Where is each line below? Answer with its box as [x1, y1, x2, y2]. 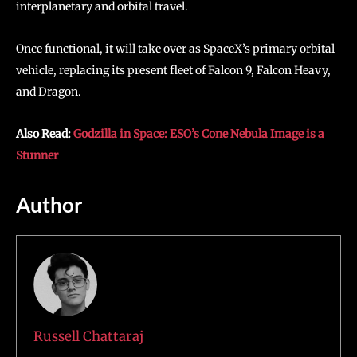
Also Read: [16, 127, 73, 141]
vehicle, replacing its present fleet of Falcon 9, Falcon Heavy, [16, 63, 331, 77]
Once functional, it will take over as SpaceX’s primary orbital [16, 41, 335, 56]
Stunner [16, 148, 58, 163]
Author [16, 192, 83, 218]
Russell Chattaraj [33, 328, 143, 345]
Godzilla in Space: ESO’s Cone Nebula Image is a [73, 127, 324, 141]
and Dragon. [16, 84, 81, 99]
